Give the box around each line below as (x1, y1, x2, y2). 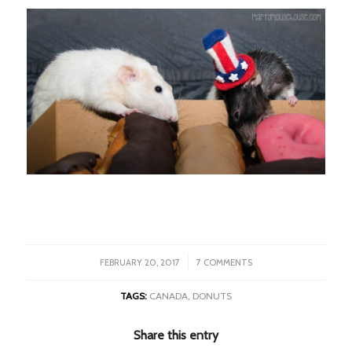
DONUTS (192, 289, 232, 302)
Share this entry (133, 327, 218, 343)
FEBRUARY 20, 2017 (99, 256, 180, 268)
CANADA (148, 289, 188, 302)
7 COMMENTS (196, 256, 252, 268)
